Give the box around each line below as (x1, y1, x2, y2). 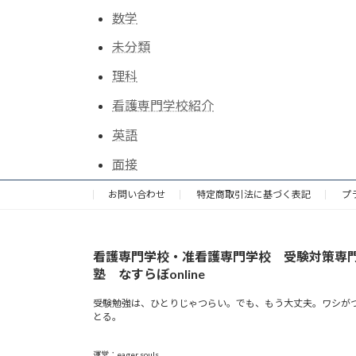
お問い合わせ (108, 188, 165, 200)
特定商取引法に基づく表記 (196, 188, 311, 200)
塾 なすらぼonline (93, 265, 205, 281)
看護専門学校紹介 (112, 97, 214, 113)
